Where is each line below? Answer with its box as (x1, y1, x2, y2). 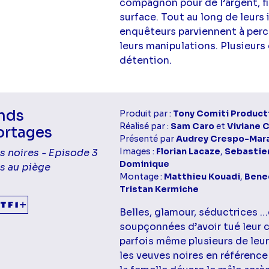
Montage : (119, 171, 165, 182)
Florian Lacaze (156, 145, 221, 157)
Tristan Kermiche (119, 183, 199, 195)
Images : (119, 145, 157, 157)
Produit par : (119, 107, 174, 119)
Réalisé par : (119, 120, 171, 131)
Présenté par (119, 133, 177, 144)
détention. (119, 53, 172, 67)
